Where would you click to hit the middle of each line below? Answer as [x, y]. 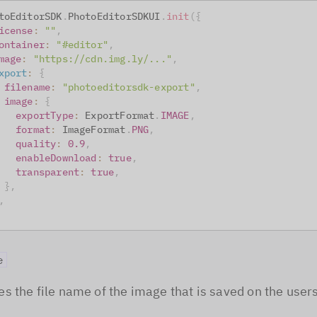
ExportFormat [120, 115]
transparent [48, 172]
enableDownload [56, 158]
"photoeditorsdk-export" [128, 87]
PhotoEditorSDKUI [114, 16]
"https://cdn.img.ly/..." [102, 59]
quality [36, 144]
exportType [45, 115]
